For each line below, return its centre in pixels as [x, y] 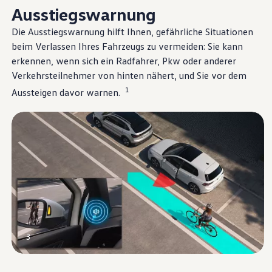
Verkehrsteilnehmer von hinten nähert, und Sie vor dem [129, 75]
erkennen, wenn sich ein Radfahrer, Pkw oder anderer [124, 60]
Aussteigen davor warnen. [66, 93]
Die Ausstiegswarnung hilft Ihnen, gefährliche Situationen [132, 31]
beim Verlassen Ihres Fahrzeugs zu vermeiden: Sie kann [127, 46]
